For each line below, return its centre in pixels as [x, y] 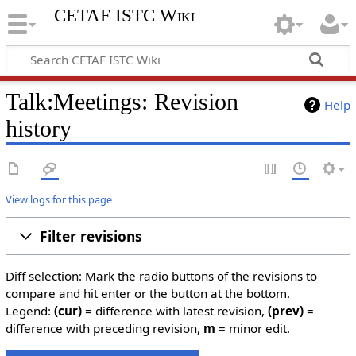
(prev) [285, 311]
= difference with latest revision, [174, 311]
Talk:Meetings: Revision [122, 101]
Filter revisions [91, 236]
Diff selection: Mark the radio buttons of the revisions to [161, 276]
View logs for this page [58, 199]
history [38, 128]
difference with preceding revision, [104, 329]
